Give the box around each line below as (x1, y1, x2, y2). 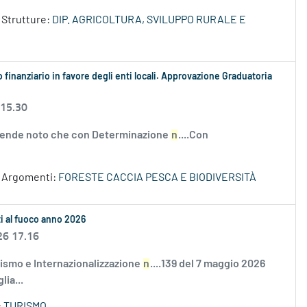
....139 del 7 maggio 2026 (150, 258, 265, 270)
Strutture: (1, 14, 52, 26)
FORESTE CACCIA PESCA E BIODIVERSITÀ (58, 172, 256, 184)
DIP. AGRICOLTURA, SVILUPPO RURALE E (52, 14, 246, 26)
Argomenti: (1, 172, 58, 184)
